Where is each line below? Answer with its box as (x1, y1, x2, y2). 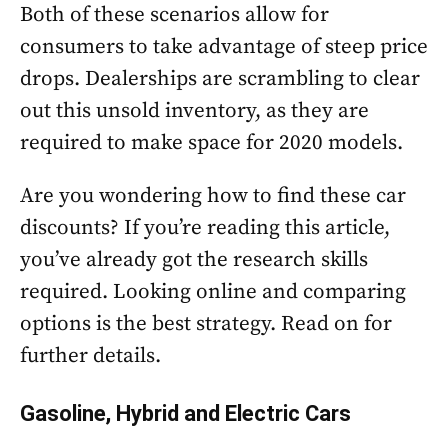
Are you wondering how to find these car (20, 183, 406, 209)
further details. (20, 343, 161, 369)
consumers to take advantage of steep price (20, 34, 428, 60)
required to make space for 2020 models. (20, 130, 403, 156)
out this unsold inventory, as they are (20, 98, 369, 124)
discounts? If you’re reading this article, (20, 215, 390, 241)
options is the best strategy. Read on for (20, 311, 392, 337)
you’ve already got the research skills (20, 247, 368, 273)
